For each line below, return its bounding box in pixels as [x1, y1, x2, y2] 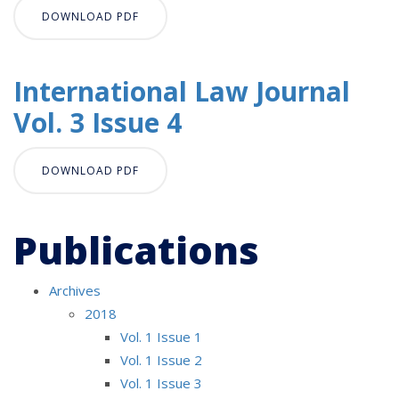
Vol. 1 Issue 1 [120, 327, 202, 346]
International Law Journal [13, 72, 350, 110]
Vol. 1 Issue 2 [120, 350, 202, 369]
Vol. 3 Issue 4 [13, 103, 182, 141]
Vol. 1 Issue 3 [120, 373, 202, 392]
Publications [13, 223, 259, 276]
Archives [49, 281, 101, 299]
